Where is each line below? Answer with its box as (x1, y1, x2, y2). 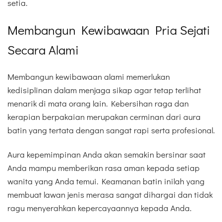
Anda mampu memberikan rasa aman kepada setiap (7, 162, 200, 173)
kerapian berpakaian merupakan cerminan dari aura (7, 111, 201, 123)
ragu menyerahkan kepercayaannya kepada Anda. (7, 202, 191, 214)
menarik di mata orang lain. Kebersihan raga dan (7, 98, 189, 110)
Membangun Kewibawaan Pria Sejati (7, 21, 210, 39)
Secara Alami (7, 41, 79, 58)
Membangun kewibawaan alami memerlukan (7, 71, 170, 83)
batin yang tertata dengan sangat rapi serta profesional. (7, 124, 215, 136)
